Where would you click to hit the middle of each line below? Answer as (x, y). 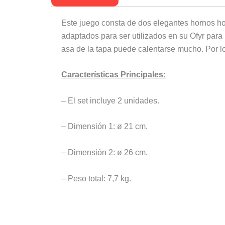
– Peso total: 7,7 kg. (96, 178)
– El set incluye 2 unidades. (110, 100)
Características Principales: (114, 75)
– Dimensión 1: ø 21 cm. (104, 127)
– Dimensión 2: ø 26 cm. (104, 152)
